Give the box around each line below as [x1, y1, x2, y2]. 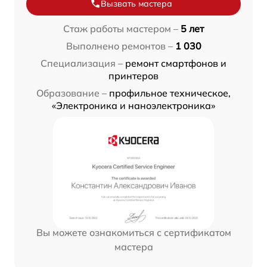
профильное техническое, [109, 86, 231, 99]
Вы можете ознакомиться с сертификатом [36, 226, 231, 238]
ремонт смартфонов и [125, 57, 226, 69]
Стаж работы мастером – [63, 22, 178, 35]
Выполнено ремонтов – [66, 39, 173, 52]
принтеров [108, 69, 159, 82]
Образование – [36, 86, 107, 99]
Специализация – [41, 57, 123, 69]
